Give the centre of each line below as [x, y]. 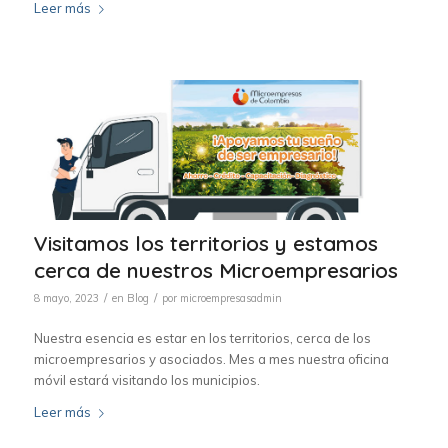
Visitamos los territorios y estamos [205, 242]
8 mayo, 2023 [66, 297]
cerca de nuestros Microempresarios [215, 269]
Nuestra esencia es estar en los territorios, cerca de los [202, 337]
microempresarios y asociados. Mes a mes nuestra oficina [211, 358]
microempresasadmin [230, 297]
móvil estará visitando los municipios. [146, 379]
